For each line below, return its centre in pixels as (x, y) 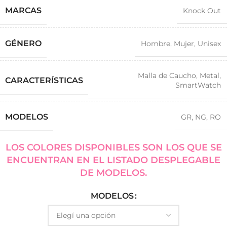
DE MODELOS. (113, 173)
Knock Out (202, 11)
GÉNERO (23, 43)
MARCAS (23, 10)
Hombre (156, 44)
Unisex (209, 44)
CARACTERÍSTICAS (44, 80)
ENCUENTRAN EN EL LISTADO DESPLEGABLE (113, 160)
